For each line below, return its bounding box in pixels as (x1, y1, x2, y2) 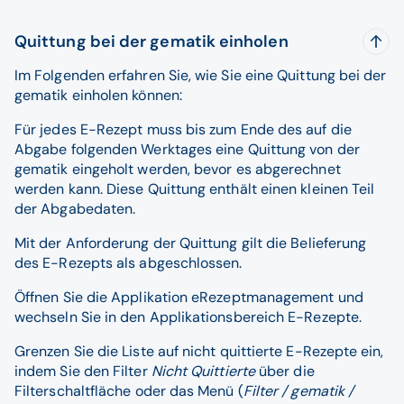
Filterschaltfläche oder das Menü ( (14, 381, 243, 400)
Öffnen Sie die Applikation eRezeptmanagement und (14, 288, 363, 307)
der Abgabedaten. (14, 199, 136, 218)
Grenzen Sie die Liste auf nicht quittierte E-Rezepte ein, (14, 342, 384, 361)
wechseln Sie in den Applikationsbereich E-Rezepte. (14, 308, 362, 326)
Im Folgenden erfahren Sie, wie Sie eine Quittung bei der (14, 66, 387, 85)
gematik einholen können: (14, 86, 182, 105)
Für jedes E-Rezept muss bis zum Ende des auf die (14, 120, 352, 139)
